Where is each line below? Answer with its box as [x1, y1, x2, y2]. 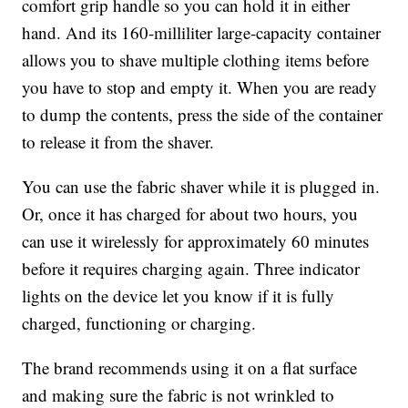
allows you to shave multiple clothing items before [22, 48, 370, 72]
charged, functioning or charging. [22, 311, 257, 335]
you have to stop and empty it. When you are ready [22, 76, 378, 99]
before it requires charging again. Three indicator [22, 257, 361, 280]
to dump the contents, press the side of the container [22, 103, 383, 127]
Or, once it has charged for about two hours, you [22, 202, 359, 226]
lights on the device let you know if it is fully [22, 284, 335, 308]
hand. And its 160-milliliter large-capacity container [22, 21, 382, 45]
